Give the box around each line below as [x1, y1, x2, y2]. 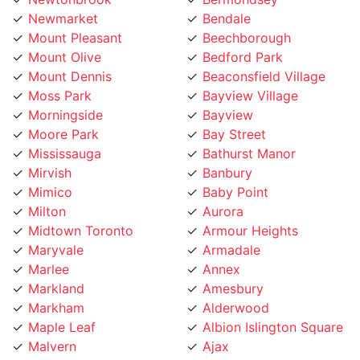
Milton [28, 183, 66, 200]
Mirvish [28, 145, 72, 162]
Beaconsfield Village [202, 48, 325, 65]
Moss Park [28, 67, 92, 84]
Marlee [28, 241, 69, 258]
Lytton [28, 337, 67, 354]
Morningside [28, 87, 103, 104]
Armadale [202, 222, 260, 239]
